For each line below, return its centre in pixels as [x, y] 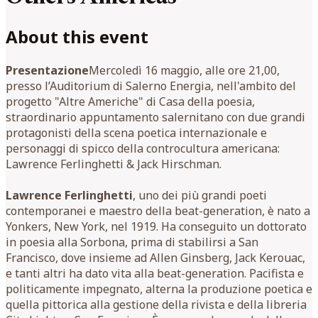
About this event [77, 36]
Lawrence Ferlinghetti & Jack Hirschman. [114, 164]
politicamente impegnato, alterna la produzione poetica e [159, 289]
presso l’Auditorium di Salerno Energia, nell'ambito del [151, 86]
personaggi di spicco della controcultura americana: [143, 148]
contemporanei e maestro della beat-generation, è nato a [158, 210]
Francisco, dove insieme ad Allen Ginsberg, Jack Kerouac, [155, 257]
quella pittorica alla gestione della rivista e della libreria [156, 304]
